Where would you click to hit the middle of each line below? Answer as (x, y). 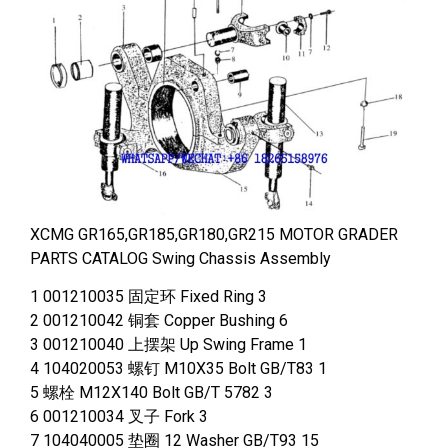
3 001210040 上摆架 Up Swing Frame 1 (168, 345)
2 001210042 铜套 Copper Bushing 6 (159, 321)
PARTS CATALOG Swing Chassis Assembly (180, 258)
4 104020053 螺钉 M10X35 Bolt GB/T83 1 (178, 369)
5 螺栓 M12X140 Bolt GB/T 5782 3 (151, 393)
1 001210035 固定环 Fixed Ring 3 (148, 297)
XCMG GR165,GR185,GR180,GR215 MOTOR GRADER (214, 234)
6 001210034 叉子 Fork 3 (119, 417)
